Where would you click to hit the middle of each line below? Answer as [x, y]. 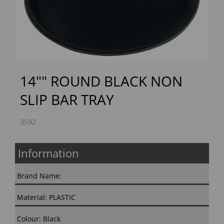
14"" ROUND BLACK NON [101, 81]
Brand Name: [39, 176]
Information [48, 153]
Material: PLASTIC [46, 197]
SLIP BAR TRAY [67, 100]
